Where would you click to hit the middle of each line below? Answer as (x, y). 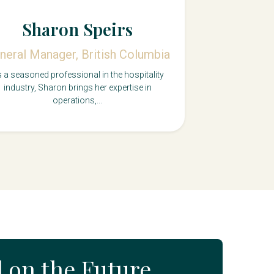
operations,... (78, 101)
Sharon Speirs (78, 29)
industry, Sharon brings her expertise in (77, 88)
